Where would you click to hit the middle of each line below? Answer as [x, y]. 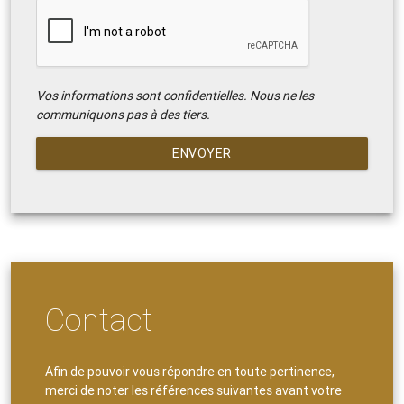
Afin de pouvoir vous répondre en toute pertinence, [190, 372]
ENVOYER [202, 153]
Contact [99, 320]
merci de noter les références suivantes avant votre [194, 391]
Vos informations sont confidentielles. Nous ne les [174, 95]
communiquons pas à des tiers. [123, 114]
